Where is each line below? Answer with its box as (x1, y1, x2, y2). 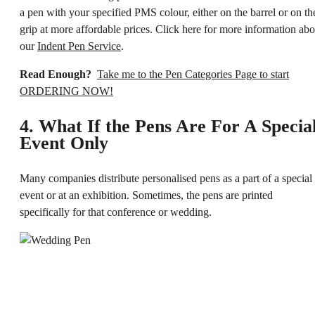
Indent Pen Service (37, 40, 121, 53)
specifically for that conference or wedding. (20, 206, 212, 219)
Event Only (20, 133, 108, 154)
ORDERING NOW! (20, 85, 113, 98)
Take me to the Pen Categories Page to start (97, 68, 289, 81)
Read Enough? (20, 68, 91, 81)
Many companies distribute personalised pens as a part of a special (20, 172, 312, 185)
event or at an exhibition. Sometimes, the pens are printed (20, 189, 273, 202)
